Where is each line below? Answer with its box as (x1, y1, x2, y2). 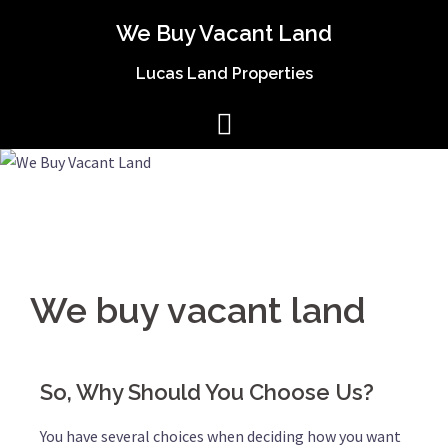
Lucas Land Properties (135, 64, 313, 83)
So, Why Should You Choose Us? (40, 379, 374, 405)
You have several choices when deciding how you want (40, 426, 401, 446)
